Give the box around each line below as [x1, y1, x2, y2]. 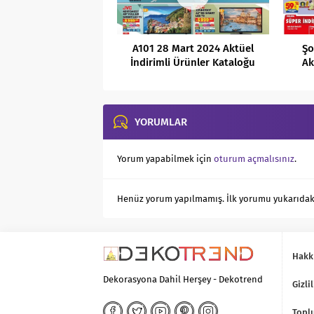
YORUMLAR [135, 116, 187, 129]
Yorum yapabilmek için [117, 153, 214, 165]
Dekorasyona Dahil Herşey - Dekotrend [103, 274, 263, 285]
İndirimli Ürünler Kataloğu [130, 56, 256, 69]
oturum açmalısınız [214, 153, 294, 165]
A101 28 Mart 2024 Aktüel [132, 42, 254, 55]
